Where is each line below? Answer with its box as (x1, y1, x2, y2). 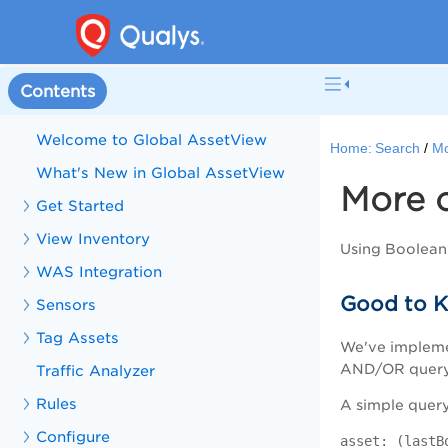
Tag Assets (36, 329, 120, 346)
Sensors (36, 296, 97, 313)
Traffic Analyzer (36, 362, 156, 379)
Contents (20, 81, 95, 101)
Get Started (36, 197, 125, 214)
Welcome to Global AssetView (36, 131, 268, 148)
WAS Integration (36, 263, 163, 280)
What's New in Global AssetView (36, 164, 286, 181)
